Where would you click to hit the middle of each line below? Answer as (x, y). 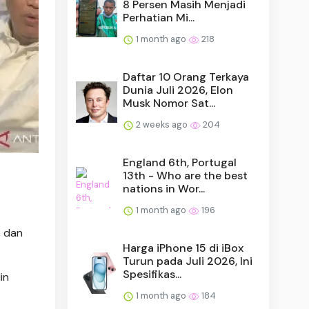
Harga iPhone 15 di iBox (183, 248)
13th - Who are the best (186, 175)
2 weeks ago (162, 124)
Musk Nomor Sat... (169, 103)
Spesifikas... (152, 274)
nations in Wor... (164, 188)
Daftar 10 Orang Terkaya (186, 77)
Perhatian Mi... (159, 17)
